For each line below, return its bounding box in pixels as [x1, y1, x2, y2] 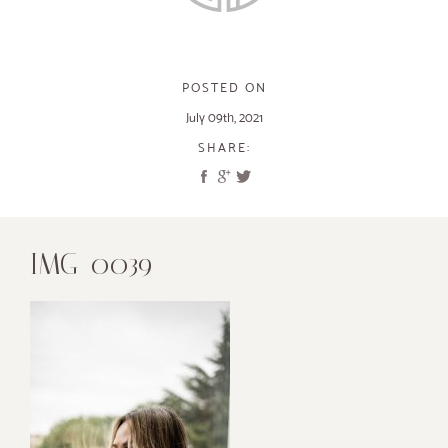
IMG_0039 [30, 247, 152, 281]
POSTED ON [181, 80, 267, 95]
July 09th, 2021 [185, 110, 263, 125]
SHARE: [197, 140, 251, 155]
